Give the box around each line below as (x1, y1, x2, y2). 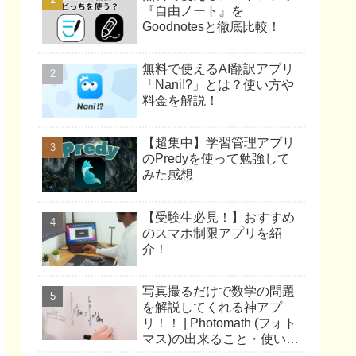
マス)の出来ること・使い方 (142, 332, 299, 346)
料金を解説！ (142, 93, 219, 107)
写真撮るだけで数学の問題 (142, 284, 295, 299)
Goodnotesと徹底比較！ (142, 19, 281, 33)
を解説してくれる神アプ (142, 300, 282, 315)
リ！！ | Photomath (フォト (142, 316, 296, 331)
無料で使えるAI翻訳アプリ (142, 61, 294, 75)
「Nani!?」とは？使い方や (142, 77, 294, 91)
